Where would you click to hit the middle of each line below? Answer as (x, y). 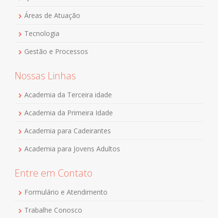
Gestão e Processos (56, 51)
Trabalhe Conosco (53, 210)
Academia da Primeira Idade (69, 112)
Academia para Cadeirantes (68, 130)
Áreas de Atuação (52, 15)
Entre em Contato (54, 173)
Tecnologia (42, 33)
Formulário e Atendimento (66, 192)
